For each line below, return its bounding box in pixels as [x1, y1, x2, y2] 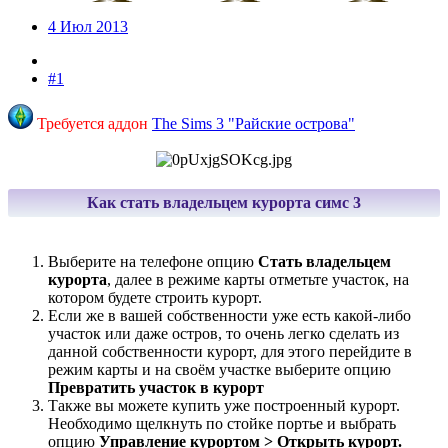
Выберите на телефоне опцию [48, 253, 258, 271]
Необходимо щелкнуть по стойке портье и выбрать [48, 415, 396, 433]
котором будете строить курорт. [48, 289, 262, 307]
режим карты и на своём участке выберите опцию [48, 361, 391, 379]
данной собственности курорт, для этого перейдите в [48, 343, 412, 361]
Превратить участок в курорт [48, 379, 264, 397]
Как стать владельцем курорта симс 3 [87, 194, 361, 212]
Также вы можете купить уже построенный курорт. [48, 397, 400, 415]
